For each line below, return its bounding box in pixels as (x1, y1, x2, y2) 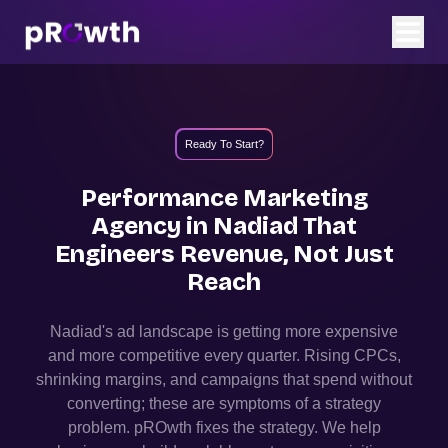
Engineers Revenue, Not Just (54, 240, 394, 268)
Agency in (91, 212, 213, 240)
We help (317, 419, 381, 436)
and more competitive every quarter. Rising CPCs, (47, 347, 401, 364)
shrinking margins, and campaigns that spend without (36, 371, 412, 388)
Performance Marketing (80, 184, 368, 212)
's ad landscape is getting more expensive (102, 323, 398, 340)
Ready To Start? (184, 137, 264, 150)
